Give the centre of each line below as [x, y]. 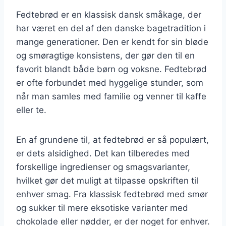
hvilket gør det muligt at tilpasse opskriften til [107, 180]
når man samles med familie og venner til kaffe [111, 96]
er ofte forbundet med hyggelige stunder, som [110, 82]
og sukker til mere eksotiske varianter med [102, 208]
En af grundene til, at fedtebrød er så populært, [112, 139]
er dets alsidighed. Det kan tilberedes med [103, 153]
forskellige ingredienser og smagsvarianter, [103, 167]
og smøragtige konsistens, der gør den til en [105, 55]
